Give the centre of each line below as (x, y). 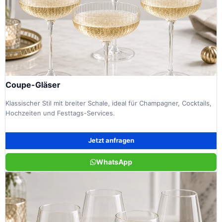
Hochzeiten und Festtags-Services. (60, 113)
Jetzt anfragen (111, 140)
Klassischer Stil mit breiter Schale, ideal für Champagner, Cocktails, (109, 103)
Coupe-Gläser (33, 85)
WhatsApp (114, 162)
